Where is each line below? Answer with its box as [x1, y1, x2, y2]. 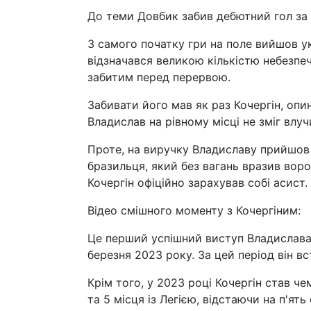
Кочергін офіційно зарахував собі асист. [87, 176, 308, 190]
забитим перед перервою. [87, 70, 230, 84]
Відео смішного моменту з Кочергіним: [87, 203, 301, 217]
